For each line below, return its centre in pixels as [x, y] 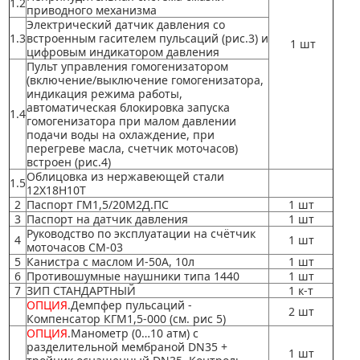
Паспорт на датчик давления [107, 219]
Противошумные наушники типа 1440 [133, 276]
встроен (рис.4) [69, 162]
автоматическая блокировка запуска [128, 107]
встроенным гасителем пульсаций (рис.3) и [147, 38]
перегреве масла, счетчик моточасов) [132, 148]
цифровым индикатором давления [123, 51]
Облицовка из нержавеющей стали [125, 176]
